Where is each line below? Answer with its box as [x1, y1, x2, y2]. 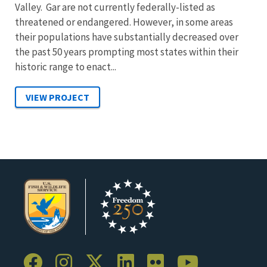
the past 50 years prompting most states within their [15, 45, 238, 58]
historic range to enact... [15, 60, 116, 73]
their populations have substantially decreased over [15, 30, 238, 44]
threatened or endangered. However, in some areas [15, 15, 233, 29]
